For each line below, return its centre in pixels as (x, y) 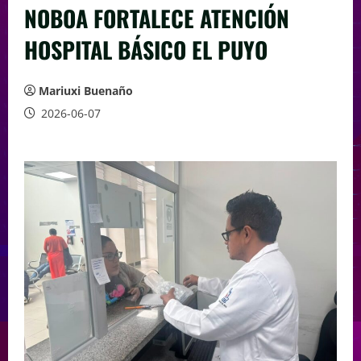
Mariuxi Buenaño (86, 91)
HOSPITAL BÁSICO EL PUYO (146, 50)
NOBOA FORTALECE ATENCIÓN (157, 19)
